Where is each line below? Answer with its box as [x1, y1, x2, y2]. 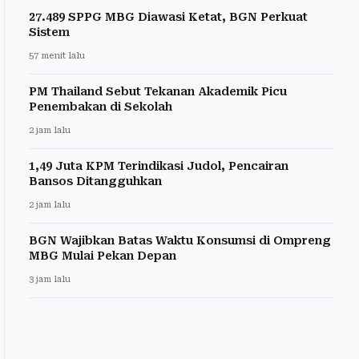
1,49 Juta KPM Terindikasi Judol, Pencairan [29, 159, 288, 172]
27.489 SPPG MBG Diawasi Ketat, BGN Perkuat [29, 10, 308, 23]
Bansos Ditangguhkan [29, 174, 162, 188]
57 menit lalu [29, 50, 85, 61]
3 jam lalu [29, 273, 71, 284]
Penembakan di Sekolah [29, 99, 172, 113]
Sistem [29, 25, 70, 38]
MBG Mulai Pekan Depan [29, 248, 176, 262]
